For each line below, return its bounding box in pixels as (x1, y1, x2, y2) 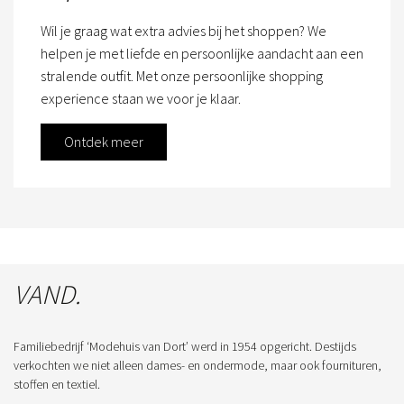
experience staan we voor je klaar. (41, 88, 241, 107)
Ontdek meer (64, 132, 143, 151)
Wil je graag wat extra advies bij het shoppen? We (41, 21, 326, 40)
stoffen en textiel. (14, 375, 100, 392)
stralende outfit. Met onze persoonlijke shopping (41, 66, 323, 85)
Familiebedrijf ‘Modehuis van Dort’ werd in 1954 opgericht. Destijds (14, 337, 356, 354)
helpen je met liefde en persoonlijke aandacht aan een (41, 43, 363, 62)
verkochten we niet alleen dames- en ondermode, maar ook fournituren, (14, 356, 381, 373)
